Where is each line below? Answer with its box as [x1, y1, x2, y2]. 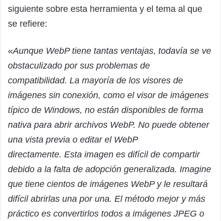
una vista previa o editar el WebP [8, 134, 138, 145]
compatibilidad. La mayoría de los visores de [8, 75, 183, 85]
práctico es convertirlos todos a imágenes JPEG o [8, 208, 204, 219]
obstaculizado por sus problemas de [8, 60, 150, 71]
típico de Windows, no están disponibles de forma [8, 105, 203, 115]
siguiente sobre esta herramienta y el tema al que [8, 3, 202, 14]
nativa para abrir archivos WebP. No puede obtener [8, 119, 209, 130]
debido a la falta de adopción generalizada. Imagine [8, 164, 211, 174]
